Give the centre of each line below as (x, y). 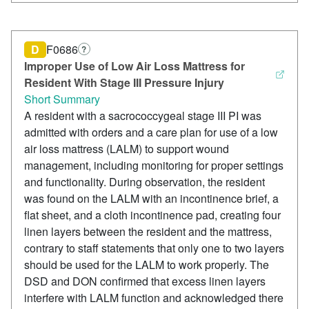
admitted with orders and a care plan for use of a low (151, 132)
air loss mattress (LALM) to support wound (127, 149)
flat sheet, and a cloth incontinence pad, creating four (152, 215)
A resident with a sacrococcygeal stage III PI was (143, 116)
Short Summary (62, 99)
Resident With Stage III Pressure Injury (124, 83)
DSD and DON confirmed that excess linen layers (145, 281)
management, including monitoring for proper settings (154, 166)
